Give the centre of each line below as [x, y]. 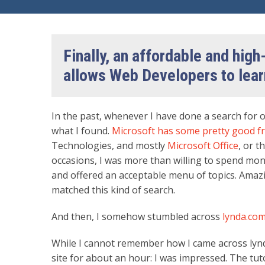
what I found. [82, 130]
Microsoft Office [203, 145]
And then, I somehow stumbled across [137, 216]
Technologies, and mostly [109, 145]
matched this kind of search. [113, 190]
